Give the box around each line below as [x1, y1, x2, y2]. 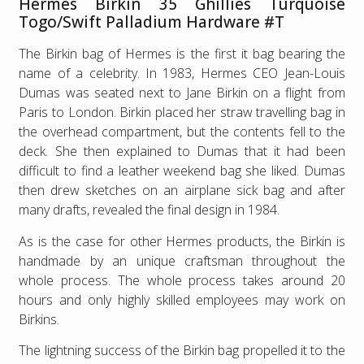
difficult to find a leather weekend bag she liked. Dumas [19, 162, 345, 180]
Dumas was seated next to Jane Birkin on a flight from [19, 84, 345, 102]
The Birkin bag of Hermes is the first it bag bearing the [19, 45, 345, 63]
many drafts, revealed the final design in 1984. [19, 201, 280, 219]
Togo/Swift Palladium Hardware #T [19, 11, 285, 33]
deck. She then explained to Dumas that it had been [19, 142, 345, 161]
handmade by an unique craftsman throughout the [19, 251, 345, 270]
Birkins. [19, 310, 60, 328]
